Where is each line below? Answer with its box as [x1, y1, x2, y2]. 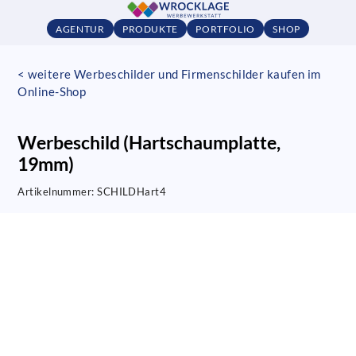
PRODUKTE [122, 22, 178, 35]
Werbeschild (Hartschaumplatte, [17, 131, 281, 153]
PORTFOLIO [195, 22, 255, 35]
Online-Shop [17, 83, 87, 99]
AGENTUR [56, 22, 105, 35]
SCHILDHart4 [97, 185, 167, 198]
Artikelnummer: [17, 185, 98, 198]
